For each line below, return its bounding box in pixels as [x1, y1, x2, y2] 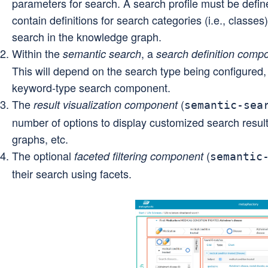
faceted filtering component [74, 148, 203, 163]
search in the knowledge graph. [12, 29, 162, 44]
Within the [12, 45, 63, 61]
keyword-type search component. [12, 80, 170, 95]
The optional [12, 148, 74, 163]
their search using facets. [12, 166, 132, 181]
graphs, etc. [12, 131, 68, 147]
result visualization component [33, 97, 178, 112]
